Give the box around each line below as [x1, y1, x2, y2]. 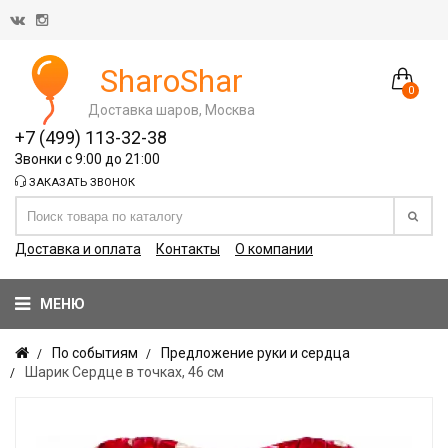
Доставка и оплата [15, 241, 141, 257]
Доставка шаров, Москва [88, 101, 255, 118]
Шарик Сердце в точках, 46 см [25, 364, 224, 380]
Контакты [156, 241, 220, 257]
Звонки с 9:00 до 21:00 [15, 151, 160, 167]
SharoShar [100, 61, 243, 100]
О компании [235, 241, 313, 257]
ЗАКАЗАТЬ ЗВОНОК [26, 176, 135, 189]
